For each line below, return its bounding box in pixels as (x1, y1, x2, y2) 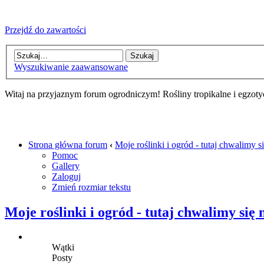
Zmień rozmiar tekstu (52, 181, 131, 192)
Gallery (52, 160, 80, 171)
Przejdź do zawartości (5, 25, 86, 35)
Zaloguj (52, 171, 81, 181)
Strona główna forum (28, 139, 107, 150)
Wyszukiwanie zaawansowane (14, 61, 128, 72)
